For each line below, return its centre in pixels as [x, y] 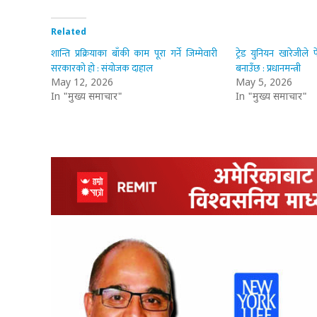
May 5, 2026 [264, 83]
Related [69, 33]
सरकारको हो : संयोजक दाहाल [102, 69]
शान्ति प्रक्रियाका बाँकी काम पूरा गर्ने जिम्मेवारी [134, 54]
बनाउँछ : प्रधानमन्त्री [269, 69]
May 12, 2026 [82, 83]
